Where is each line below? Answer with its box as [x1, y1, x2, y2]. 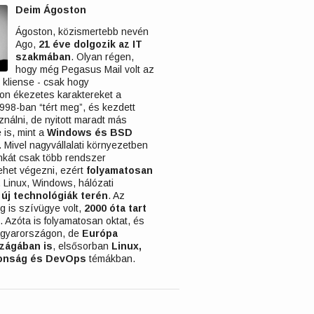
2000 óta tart [84, 203, 146, 214]
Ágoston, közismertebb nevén [15, 26, 149, 38]
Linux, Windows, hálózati [4, 177, 114, 189]
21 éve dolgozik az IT [39, 39, 142, 50]
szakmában [15, 51, 71, 63]
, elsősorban [53, 240, 111, 252]
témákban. [86, 253, 135, 265]
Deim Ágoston [15, 4, 86, 16]
